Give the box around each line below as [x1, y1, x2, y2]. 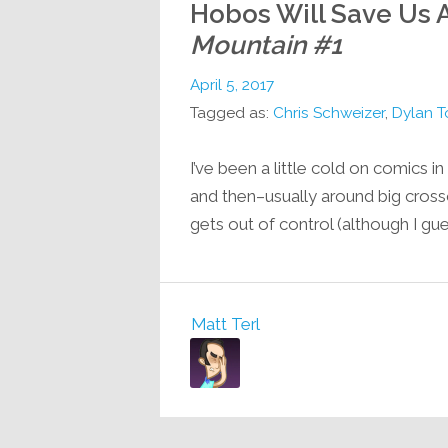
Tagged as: [189, 103, 273, 122]
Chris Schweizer [272, 103, 385, 122]
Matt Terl [190, 313, 260, 334]
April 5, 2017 [189, 75, 274, 94]
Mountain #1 [189, 29, 342, 60]
